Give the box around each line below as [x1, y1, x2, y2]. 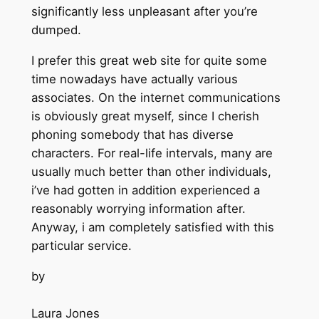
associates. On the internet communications [31, 90, 281, 105]
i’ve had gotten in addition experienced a [31, 182, 260, 197]
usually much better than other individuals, [31, 164, 271, 179]
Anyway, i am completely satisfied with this [31, 219, 274, 234]
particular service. [31, 238, 132, 253]
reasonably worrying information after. [31, 201, 246, 216]
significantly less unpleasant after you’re [31, 4, 258, 19]
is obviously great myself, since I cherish [31, 108, 259, 123]
